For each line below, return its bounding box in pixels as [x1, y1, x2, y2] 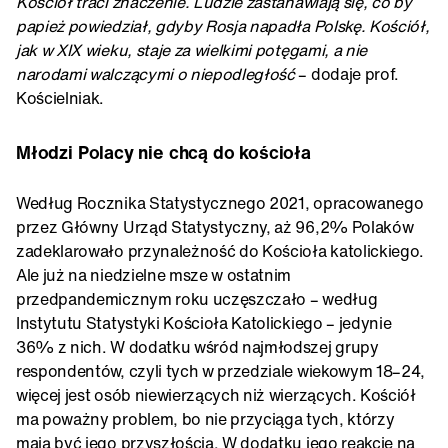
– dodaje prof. [294, 62, 400, 87]
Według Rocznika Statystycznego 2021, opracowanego [16, 191, 424, 216]
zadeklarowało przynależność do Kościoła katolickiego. [16, 239, 425, 264]
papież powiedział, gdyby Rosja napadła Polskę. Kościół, [16, 14, 430, 39]
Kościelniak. [16, 86, 105, 111]
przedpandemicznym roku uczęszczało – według [16, 287, 378, 312]
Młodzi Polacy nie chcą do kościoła [16, 139, 311, 166]
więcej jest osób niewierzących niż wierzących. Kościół [16, 383, 416, 408]
